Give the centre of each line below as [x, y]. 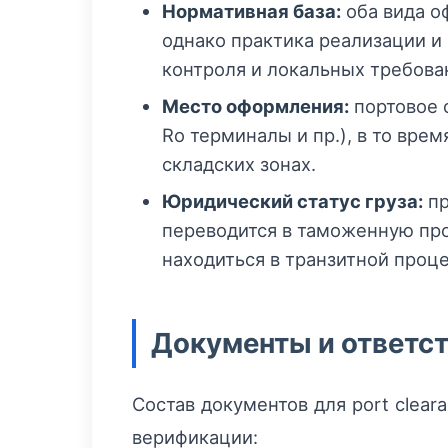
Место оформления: [255, 106]
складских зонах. [239, 164]
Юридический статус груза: [292, 201]
